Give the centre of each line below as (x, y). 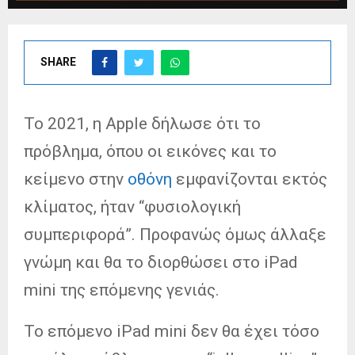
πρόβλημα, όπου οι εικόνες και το (150, 151)
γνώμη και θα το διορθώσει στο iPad (161, 262)
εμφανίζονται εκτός (252, 179)
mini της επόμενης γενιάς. (122, 290)
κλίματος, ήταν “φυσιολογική (132, 206)
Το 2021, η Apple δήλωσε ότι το (142, 123)
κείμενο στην (76, 179)
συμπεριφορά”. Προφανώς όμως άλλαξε (175, 234)
